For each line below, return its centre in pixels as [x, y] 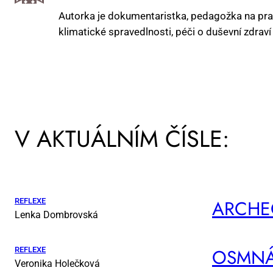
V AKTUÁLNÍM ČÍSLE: [122, 138]
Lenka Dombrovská [56, 215]
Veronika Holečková [57, 264]
